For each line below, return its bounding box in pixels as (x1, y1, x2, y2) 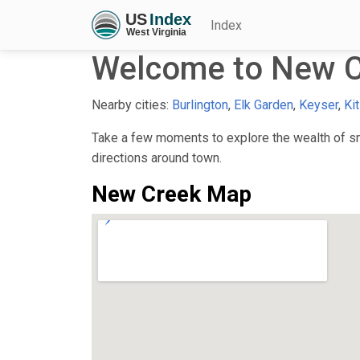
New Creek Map (92, 180, 252, 207)
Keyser (299, 96, 338, 112)
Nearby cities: (92, 96, 172, 112)
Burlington (172, 96, 228, 112)
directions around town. (92, 149, 222, 166)
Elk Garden (234, 96, 293, 112)
